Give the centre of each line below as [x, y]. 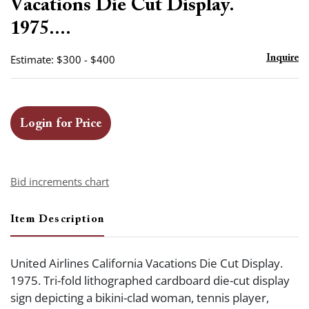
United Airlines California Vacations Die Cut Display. [147, 263]
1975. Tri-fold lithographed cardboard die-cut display [150, 280]
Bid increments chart [60, 181]
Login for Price [61, 124]
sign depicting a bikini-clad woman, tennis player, [140, 298]
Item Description [58, 219]
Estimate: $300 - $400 [63, 59]
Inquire [282, 58]
